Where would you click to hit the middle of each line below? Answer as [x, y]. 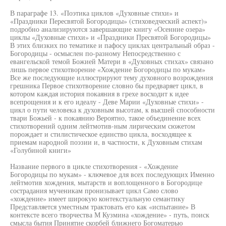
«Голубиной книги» [41, 150]
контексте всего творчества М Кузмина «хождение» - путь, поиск [110, 215]
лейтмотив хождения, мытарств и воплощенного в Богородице [106, 182]
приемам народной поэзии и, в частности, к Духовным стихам [106, 142]
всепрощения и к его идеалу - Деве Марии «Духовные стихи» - [107, 102]
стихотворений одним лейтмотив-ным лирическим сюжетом [103, 126]
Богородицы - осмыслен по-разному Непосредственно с [95, 53]
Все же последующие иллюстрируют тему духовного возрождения [111, 77]
